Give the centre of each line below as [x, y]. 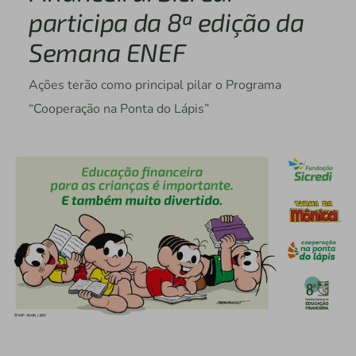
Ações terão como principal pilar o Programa [155, 85]
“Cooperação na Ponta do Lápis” [118, 109]
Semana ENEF [107, 52]
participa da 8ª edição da [166, 22]
